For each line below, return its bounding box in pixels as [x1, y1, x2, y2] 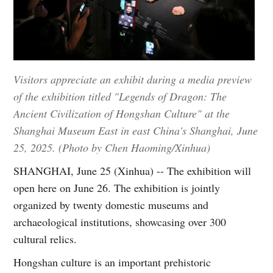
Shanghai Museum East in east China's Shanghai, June [13, 123, 258, 138]
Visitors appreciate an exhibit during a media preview [13, 72, 252, 87]
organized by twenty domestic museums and [13, 197, 209, 213]
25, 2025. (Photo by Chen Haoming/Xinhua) [13, 140, 211, 155]
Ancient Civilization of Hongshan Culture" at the [13, 106, 230, 121]
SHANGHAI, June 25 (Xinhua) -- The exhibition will [13, 163, 252, 179]
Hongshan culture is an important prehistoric [13, 255, 211, 270]
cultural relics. [13, 232, 77, 247]
